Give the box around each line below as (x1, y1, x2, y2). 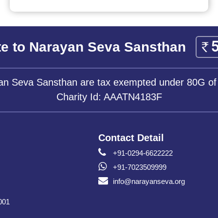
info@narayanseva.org (112, 177, 185, 186)
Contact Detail (98, 132, 164, 144)
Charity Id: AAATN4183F (56, 91, 162, 103)
